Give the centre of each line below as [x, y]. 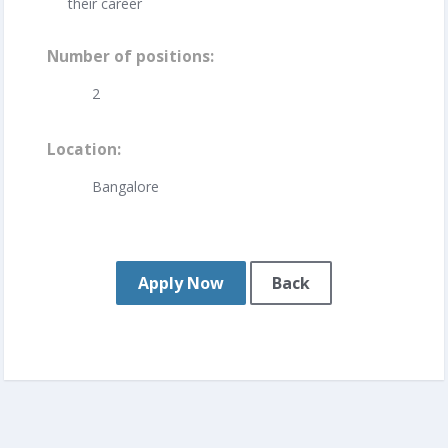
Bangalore [125, 186]
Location [82, 149]
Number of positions [128, 56]
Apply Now [181, 282]
